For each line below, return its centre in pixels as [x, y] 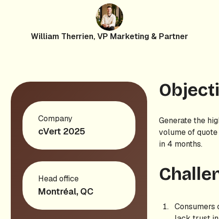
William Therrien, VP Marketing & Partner [109, 36]
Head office [59, 179]
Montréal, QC [66, 191]
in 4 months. [181, 144]
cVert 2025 [62, 131]
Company [55, 119]
